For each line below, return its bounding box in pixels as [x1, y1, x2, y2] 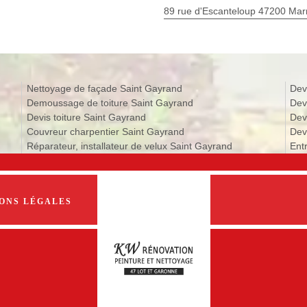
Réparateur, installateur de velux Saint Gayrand [26, 140, 232, 151]
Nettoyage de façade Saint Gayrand [26, 82, 182, 94]
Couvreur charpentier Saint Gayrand [26, 125, 184, 137]
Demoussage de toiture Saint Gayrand [26, 97, 193, 108]
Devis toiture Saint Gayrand [26, 111, 146, 123]
